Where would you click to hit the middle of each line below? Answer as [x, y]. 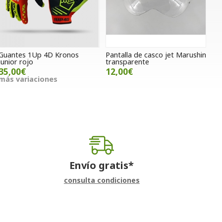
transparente [127, 62]
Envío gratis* [102, 166]
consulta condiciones [102, 180]
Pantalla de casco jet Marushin [156, 55]
